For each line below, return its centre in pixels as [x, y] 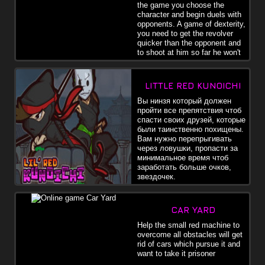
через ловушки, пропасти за [188, 148]
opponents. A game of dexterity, [191, 24]
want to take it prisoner [176, 253]
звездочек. [156, 176]
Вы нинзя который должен [184, 101]
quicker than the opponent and [189, 43]
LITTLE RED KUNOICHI [193, 85]
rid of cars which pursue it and [189, 244]
